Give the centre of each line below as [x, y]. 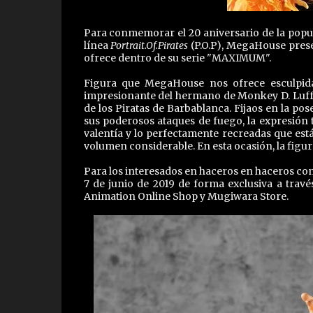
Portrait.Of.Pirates [150, 45]
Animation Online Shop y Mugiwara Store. [186, 196]
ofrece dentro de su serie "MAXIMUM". [178, 58]
